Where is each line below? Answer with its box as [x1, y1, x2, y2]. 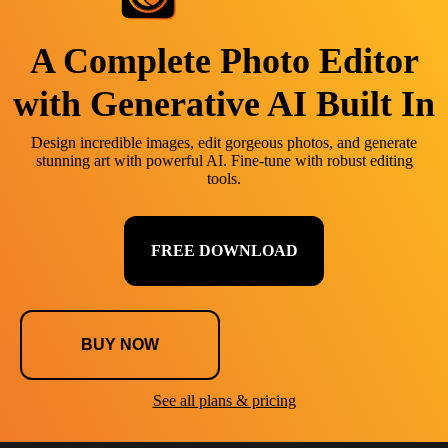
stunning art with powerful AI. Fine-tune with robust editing [35, 151, 413, 169]
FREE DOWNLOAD [150, 241, 298, 259]
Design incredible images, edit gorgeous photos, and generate [31, 133, 417, 151]
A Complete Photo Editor [29, 40, 419, 81]
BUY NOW [81, 335, 159, 353]
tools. [207, 169, 241, 187]
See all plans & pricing [152, 391, 296, 409]
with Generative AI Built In [13, 83, 435, 124]
